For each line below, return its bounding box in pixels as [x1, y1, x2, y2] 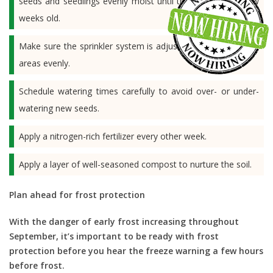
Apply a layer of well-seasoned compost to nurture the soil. [19, 158, 252, 171]
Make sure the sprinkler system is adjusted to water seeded [19, 40, 259, 52]
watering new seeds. [19, 102, 99, 115]
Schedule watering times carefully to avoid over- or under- [19, 85, 259, 97]
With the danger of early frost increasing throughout [9, 216, 239, 228]
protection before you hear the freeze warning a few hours [9, 245, 263, 257]
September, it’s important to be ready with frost [9, 230, 219, 243]
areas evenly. [19, 57, 70, 69]
